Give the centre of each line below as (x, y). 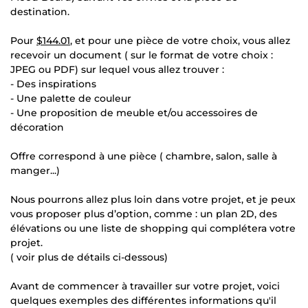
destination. (40, 12)
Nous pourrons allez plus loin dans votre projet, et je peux (153, 199)
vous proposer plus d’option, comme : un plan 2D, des (144, 214)
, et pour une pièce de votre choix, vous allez (180, 41)
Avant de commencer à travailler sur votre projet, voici (145, 286)
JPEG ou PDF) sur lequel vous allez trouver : (117, 69)
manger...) (35, 170)
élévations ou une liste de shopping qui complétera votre (153, 228)
